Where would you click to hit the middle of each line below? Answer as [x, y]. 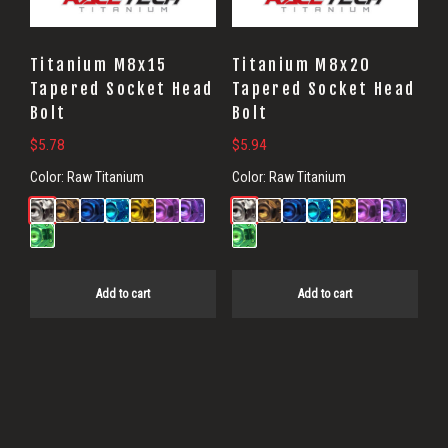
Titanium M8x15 [99, 65]
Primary [86, 422]
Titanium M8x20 [301, 65]
